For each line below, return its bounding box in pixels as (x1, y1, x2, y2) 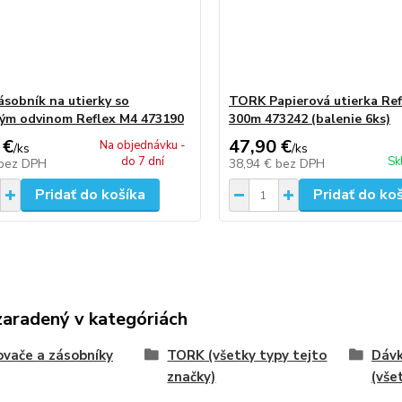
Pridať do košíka (34, 185, 145, 205)
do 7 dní (121, 153, 165, 170)
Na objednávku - (100, 137, 187, 153)
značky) (167, 368, 216, 386)
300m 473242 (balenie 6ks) (228, 110, 390, 127)
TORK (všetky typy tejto (167, 346, 328, 364)
